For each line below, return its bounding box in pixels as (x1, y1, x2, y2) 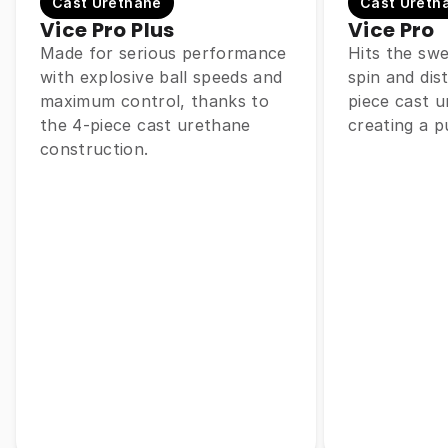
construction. (40, 139, 149, 160)
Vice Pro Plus (40, 16, 175, 45)
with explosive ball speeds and (40, 67, 283, 88)
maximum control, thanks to (40, 91, 270, 112)
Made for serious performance (40, 43, 287, 64)
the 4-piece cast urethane (40, 115, 251, 136)
